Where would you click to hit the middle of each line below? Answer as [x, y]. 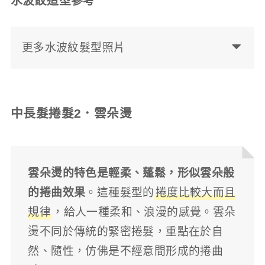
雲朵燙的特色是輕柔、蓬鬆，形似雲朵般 [131, 173]
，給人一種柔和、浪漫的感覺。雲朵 [144, 212]
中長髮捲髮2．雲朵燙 [71, 113]
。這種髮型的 [120, 193]
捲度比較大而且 [195, 193]
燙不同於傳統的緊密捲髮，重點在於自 [126, 232]
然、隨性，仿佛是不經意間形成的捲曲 [126, 251]
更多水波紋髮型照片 [73, 47]
